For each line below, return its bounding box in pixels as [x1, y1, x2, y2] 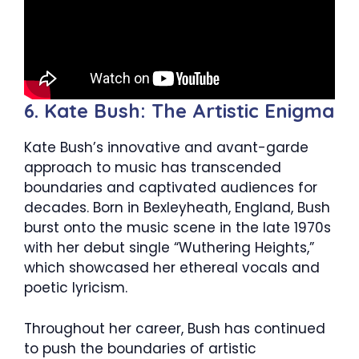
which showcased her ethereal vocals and [24, 258, 320, 278]
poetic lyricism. [24, 278, 127, 298]
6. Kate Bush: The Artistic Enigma [24, 99, 334, 123]
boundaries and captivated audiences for [24, 178, 317, 198]
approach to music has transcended [24, 158, 281, 178]
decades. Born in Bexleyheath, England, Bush [24, 198, 330, 218]
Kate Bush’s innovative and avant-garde [24, 138, 309, 158]
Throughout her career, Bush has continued [24, 318, 325, 338]
